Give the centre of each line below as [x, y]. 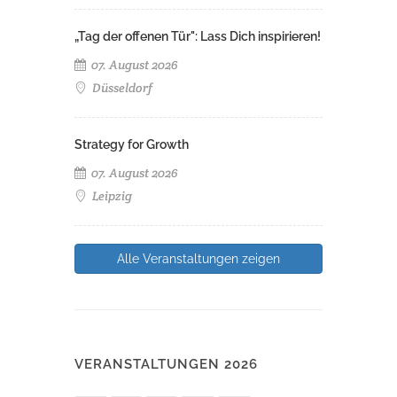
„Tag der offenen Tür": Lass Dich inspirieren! [198, 36]
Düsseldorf [121, 87]
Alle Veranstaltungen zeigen [198, 258]
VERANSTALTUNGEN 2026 [166, 364]
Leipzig [111, 195]
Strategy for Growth [132, 144]
